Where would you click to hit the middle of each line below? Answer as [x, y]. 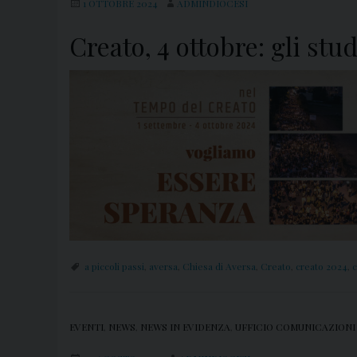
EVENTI [86, 326]
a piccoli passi [114, 266]
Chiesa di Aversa [219, 266]
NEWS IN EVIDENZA [185, 326]
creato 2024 [322, 266]
